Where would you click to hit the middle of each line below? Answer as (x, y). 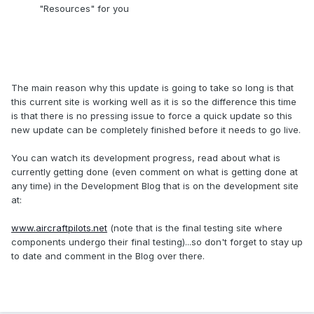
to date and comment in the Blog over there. (108, 256)
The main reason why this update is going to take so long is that (152, 88)
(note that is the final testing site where (195, 228)
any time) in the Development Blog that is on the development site (155, 186)
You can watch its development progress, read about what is (146, 158)
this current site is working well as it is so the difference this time (154, 102)
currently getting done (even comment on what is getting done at (155, 172)
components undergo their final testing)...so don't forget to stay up (157, 242)
